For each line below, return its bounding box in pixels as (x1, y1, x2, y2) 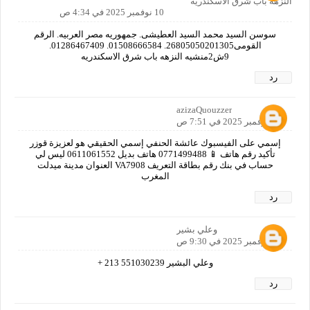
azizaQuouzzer (176, 104, 232, 115)
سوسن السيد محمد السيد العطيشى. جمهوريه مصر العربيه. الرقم (34, 28, 276, 39)
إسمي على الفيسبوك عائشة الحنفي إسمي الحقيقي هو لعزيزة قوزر (29, 137, 281, 148)
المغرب (140, 170, 170, 181)
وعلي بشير (176, 224, 217, 235)
